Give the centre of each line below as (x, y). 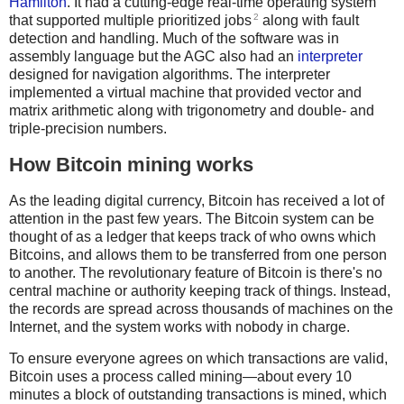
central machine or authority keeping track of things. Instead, (200, 290)
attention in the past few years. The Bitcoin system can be (192, 218)
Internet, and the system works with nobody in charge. (179, 326)
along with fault (309, 20)
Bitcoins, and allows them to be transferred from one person (198, 254)
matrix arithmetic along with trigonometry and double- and (192, 110)
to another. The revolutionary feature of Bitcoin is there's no (196, 272)
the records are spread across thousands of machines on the (201, 308)
